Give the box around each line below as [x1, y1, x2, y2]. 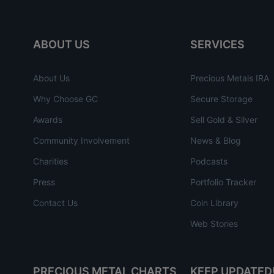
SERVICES [190, 37, 245, 51]
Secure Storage [190, 93, 253, 104]
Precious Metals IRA [190, 72, 269, 83]
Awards [33, 114, 62, 125]
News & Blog [190, 135, 241, 146]
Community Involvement [33, 135, 130, 146]
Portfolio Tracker [190, 176, 256, 187]
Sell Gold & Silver [190, 114, 257, 125]
